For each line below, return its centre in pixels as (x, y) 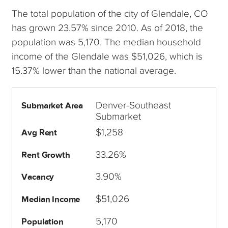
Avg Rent (39, 133)
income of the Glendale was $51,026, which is (107, 56)
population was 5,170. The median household (107, 42)
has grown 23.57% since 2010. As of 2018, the (108, 27)
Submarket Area (52, 105)
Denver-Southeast (133, 105)
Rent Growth (46, 155)
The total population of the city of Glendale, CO (110, 13)
